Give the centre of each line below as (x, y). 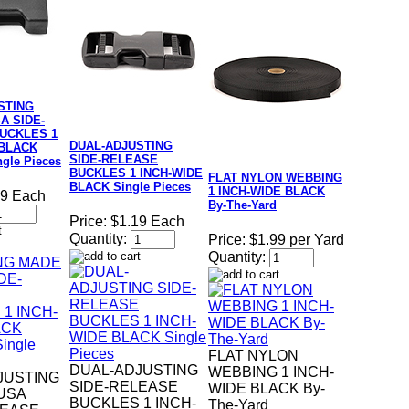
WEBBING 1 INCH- (271, 372)
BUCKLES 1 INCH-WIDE (136, 173)
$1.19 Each (147, 222)
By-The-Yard (242, 205)
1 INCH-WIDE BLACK (267, 192)
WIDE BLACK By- (267, 389)
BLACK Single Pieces (130, 187)
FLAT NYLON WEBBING (275, 178)
